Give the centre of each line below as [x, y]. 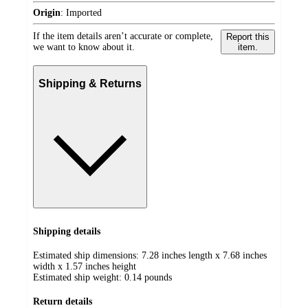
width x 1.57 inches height [85, 267]
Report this [247, 36]
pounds [158, 278]
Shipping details [67, 232]
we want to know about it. [84, 47]
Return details [63, 301]
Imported [84, 12]
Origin [47, 12]
